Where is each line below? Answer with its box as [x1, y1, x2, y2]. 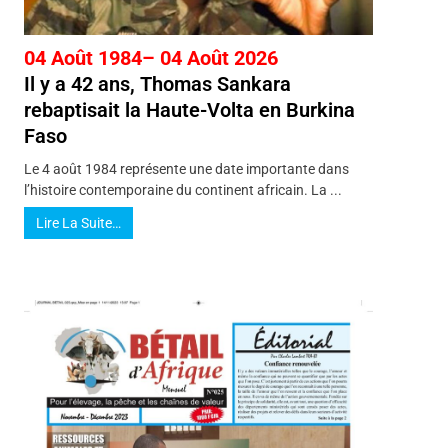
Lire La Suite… [35, 214, 121, 231]
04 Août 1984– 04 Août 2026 [23, 45, 278, 70]
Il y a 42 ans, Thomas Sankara [23, 71, 291, 96]
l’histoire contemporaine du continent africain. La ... [23, 181, 342, 198]
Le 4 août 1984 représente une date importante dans [23, 160, 349, 177]
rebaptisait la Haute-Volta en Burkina [23, 97, 355, 122]
